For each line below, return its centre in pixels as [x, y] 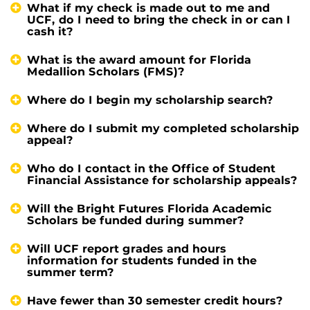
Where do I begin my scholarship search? [150, 100]
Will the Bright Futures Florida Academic [149, 208]
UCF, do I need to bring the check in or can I [159, 19]
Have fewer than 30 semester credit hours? [155, 300]
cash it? [50, 31]
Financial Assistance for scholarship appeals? [162, 180]
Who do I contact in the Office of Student [151, 168]
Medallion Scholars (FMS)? [106, 71]
